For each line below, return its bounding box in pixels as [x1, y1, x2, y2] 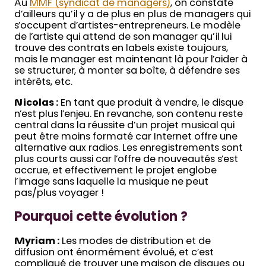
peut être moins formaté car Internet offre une [14, 132, 237, 142]
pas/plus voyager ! [14, 188, 104, 198]
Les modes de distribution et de [59, 237, 211, 247]
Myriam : [14, 237, 59, 247]
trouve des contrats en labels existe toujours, [14, 43, 228, 53]
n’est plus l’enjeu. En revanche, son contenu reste [14, 109, 243, 119]
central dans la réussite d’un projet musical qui [14, 121, 235, 131]
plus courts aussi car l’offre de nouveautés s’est [14, 154, 238, 164]
